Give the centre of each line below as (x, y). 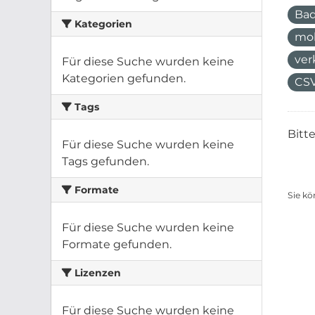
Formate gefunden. (117, 244)
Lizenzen (96, 273)
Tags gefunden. (105, 161)
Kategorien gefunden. (124, 78)
